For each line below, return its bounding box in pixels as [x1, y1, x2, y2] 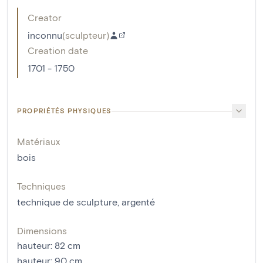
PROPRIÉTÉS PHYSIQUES [17, 107, 112, 115]
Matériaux [17, 136, 60, 147]
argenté [122, 196, 155, 208]
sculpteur [65, 29, 106, 41]
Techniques [17, 180, 66, 192]
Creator [28, 12, 62, 23]
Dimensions [17, 225, 67, 237]
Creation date [28, 45, 88, 56]
